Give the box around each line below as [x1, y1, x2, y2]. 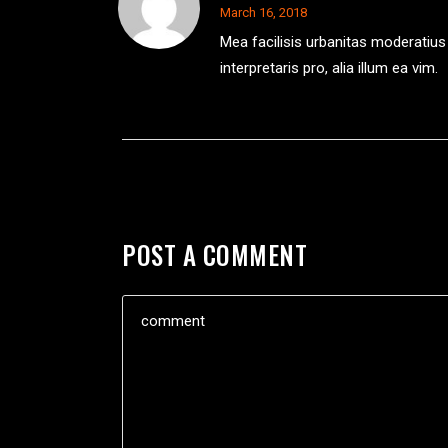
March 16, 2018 [220, 5, 307, 21]
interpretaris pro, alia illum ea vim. [220, 59, 438, 78]
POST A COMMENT [122, 236, 307, 274]
